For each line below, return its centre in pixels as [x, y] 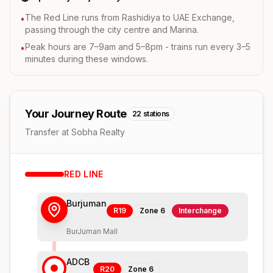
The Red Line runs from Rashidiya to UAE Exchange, [130, 17]
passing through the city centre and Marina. [112, 29]
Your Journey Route [76, 113]
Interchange [200, 210]
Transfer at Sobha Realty [75, 132]
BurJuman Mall [92, 231]
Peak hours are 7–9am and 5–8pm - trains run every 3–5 [138, 46]
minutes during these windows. [87, 58]
